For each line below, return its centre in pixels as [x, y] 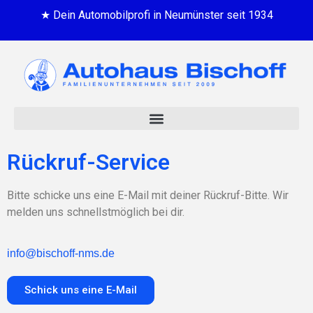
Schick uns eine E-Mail [81, 290]
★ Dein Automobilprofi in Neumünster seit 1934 [156, 15]
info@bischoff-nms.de [61, 253]
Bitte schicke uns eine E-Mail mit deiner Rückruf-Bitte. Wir [148, 196]
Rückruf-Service [88, 162]
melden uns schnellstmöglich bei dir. [96, 212]
